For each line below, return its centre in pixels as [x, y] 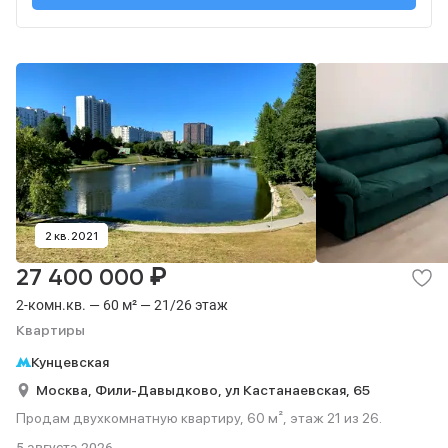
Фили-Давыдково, [160, 389]
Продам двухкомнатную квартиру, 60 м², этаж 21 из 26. [199, 418]
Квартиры [50, 330]
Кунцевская [70, 362]
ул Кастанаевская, [289, 389]
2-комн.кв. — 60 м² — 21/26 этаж [122, 305]
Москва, [65, 389]
